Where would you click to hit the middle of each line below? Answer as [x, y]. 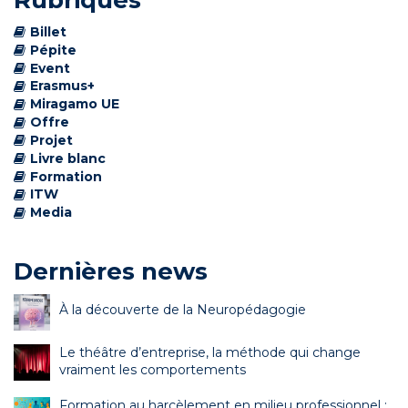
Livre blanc [68, 158]
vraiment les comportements [153, 370]
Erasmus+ [62, 86]
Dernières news [111, 272]
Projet [51, 140]
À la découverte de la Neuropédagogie [183, 310]
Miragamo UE [75, 104]
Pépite [53, 50]
